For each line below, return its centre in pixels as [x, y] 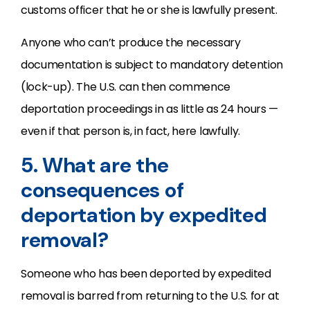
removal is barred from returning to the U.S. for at [150, 296]
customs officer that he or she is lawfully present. [149, 10]
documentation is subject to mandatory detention [152, 65]
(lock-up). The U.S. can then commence [126, 87]
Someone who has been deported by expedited [146, 274]
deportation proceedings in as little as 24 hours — [149, 109]
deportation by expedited [144, 215]
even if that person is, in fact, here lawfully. [130, 131]
